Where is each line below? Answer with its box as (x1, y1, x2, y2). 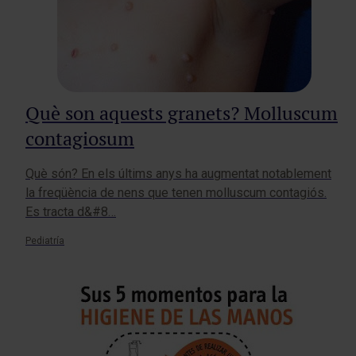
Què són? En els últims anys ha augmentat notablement (25, 166, 331, 182)
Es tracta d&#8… (25, 204, 116, 220)
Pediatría (25, 235, 64, 247)
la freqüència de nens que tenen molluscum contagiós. (25, 185, 327, 201)
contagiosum (25, 126, 134, 152)
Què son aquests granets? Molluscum (25, 101, 338, 126)
